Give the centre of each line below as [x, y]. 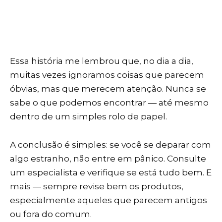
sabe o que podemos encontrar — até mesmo [109, 102]
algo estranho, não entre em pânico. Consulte [108, 158]
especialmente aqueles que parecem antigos [109, 200]
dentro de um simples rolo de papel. [88, 116]
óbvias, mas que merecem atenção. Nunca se [108, 88]
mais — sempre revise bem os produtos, [97, 186]
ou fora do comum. [51, 214]
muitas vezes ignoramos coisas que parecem [107, 75]
